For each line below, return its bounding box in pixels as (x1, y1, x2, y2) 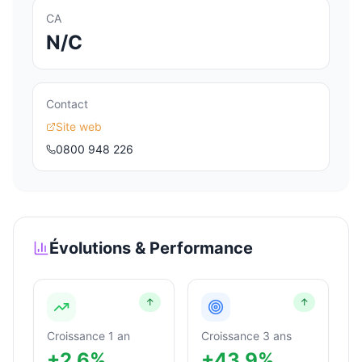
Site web (56, 120, 102, 133)
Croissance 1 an (47, 329, 130, 343)
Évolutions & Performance (49, 238, 253, 258)
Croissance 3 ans (201, 329, 292, 343)
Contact (46, 97, 88, 111)
